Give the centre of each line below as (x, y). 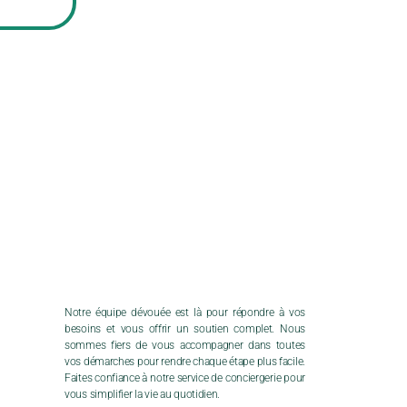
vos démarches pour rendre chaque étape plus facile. (185, 362)
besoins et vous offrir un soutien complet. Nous (185, 329)
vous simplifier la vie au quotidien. (143, 395)
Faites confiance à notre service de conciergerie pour (185, 378)
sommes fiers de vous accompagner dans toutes (185, 346)
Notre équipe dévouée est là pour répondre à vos (185, 313)
